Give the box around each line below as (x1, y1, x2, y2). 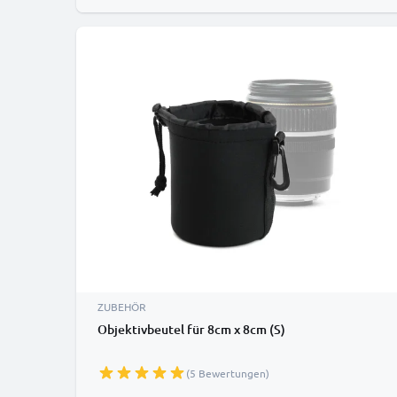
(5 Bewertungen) (186, 366, 269, 380)
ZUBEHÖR (97, 300, 146, 314)
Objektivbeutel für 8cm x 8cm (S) (97, 321, 285, 338)
